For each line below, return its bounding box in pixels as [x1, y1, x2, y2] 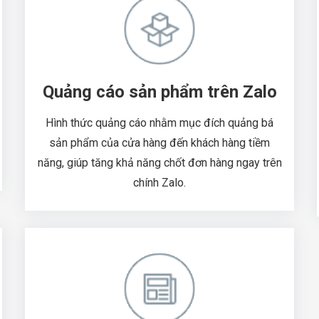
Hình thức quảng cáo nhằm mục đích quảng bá [46, 115, 273, 130]
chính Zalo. [133, 175, 186, 189]
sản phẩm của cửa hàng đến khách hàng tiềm [49, 135, 270, 150]
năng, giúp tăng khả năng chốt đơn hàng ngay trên [37, 155, 282, 169]
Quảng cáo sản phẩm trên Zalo [42, 81, 277, 102]
